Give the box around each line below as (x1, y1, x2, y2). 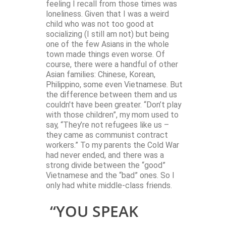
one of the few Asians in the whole (46, 39, 169, 49)
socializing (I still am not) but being (46, 29, 169, 39)
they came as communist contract (46, 130, 168, 140)
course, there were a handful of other (46, 60, 178, 70)
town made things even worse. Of (46, 49, 165, 60)
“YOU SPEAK (46, 201, 138, 222)
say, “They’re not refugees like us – (46, 120, 169, 130)
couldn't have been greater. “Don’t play (46, 100, 181, 110)
